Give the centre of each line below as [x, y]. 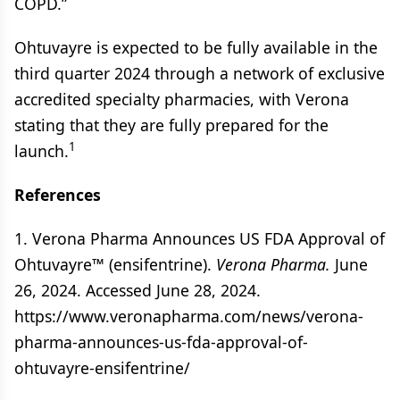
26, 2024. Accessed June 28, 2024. [137, 290]
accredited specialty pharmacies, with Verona [182, 99]
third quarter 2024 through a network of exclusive [200, 73]
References [58, 195]
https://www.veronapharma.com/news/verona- [189, 316]
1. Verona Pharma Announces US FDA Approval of [200, 238]
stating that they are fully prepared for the [171, 125]
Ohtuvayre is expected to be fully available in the [196, 47]
